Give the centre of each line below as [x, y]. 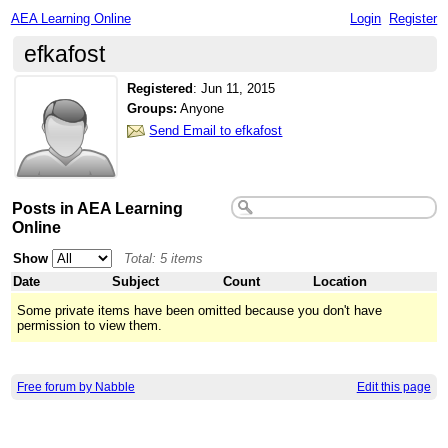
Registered [160, 88]
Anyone [201, 109]
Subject [136, 281]
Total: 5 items [164, 258]
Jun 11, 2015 [238, 88]
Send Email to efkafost [216, 130]
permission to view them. [90, 325]
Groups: [152, 109]
